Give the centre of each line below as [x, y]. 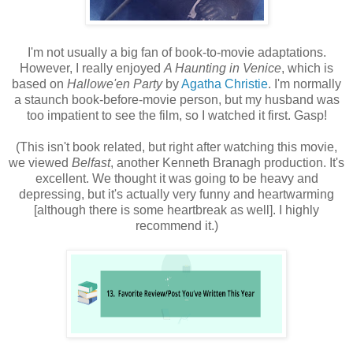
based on [39, 84]
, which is [307, 68]
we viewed [40, 162]
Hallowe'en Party [115, 84]
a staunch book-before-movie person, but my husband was [176, 99]
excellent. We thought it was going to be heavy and [176, 178]
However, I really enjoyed [92, 68]
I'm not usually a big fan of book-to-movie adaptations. [176, 52]
